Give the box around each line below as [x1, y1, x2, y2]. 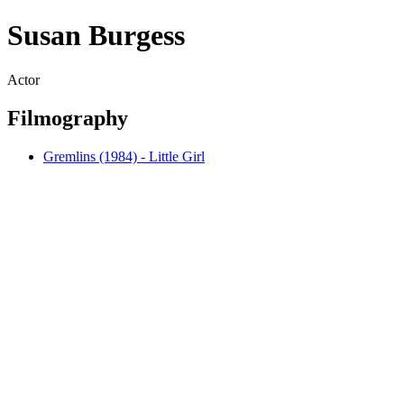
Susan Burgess [7, 19, 185, 52]
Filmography [7, 106, 128, 130]
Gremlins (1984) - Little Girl [43, 148, 205, 164]
